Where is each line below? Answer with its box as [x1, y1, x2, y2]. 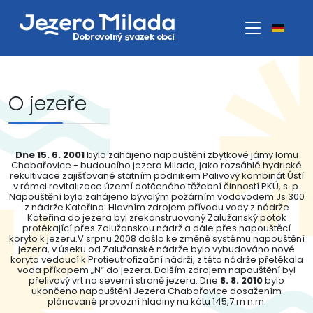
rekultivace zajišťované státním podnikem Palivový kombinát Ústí [9, 169, 304, 182]
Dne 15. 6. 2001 [15, 148, 85, 161]
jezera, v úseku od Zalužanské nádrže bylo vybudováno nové [18, 242, 295, 256]
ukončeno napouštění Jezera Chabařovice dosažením [31, 284, 282, 298]
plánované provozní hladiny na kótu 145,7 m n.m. [47, 295, 266, 308]
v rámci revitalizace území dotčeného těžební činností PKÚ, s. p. [13, 180, 300, 193]
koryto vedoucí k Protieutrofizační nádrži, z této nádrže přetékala [10, 253, 303, 266]
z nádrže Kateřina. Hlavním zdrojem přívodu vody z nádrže [24, 201, 289, 214]
